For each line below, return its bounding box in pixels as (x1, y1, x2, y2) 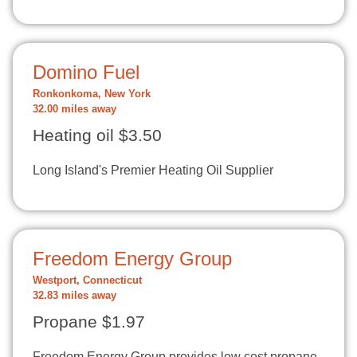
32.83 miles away (33, 290, 116, 301)
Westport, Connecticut (33, 275, 142, 286)
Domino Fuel (33, 61, 139, 83)
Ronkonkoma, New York (33, 88, 151, 100)
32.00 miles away (33, 104, 116, 115)
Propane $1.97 (33, 312, 145, 331)
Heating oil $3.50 (33, 126, 162, 145)
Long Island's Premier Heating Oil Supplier (33, 163, 273, 177)
